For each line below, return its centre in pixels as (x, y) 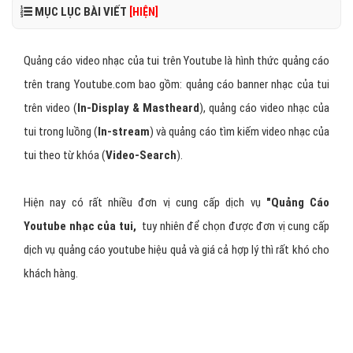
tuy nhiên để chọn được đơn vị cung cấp (236, 226)
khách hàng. (51, 273)
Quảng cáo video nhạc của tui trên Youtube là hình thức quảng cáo (176, 61)
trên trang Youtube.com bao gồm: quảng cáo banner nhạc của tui (176, 84)
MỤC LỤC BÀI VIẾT (81, 12)
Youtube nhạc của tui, (82, 226)
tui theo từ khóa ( (65, 155)
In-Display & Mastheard (138, 108)
